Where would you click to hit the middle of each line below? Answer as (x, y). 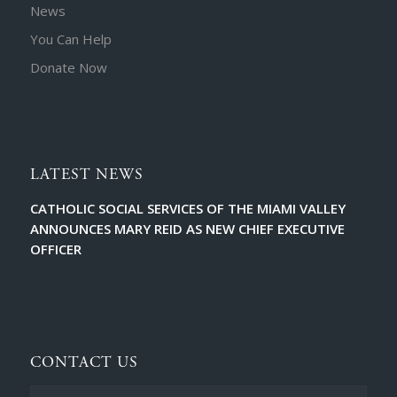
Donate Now (68, 68)
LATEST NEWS (86, 174)
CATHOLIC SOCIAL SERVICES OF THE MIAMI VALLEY (187, 208)
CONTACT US (84, 362)
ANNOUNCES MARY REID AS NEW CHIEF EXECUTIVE (187, 228)
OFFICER (55, 249)
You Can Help (70, 39)
